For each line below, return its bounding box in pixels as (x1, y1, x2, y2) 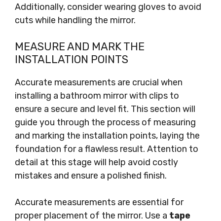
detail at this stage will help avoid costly (15, 157, 178, 168)
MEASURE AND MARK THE (15, 40, 145, 53)
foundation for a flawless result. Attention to (15, 144, 198, 154)
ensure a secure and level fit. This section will (15, 104, 195, 114)
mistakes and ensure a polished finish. (15, 170, 167, 181)
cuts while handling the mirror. (15, 15, 136, 26)
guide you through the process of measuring (15, 117, 196, 128)
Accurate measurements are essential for (15, 197, 184, 208)
